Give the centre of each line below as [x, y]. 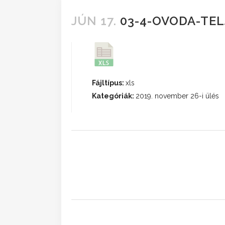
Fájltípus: [109, 83]
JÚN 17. [94, 21]
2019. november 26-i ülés [177, 96]
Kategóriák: [114, 96]
